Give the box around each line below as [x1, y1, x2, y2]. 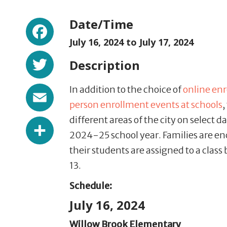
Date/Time [69, 16, 133, 32]
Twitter [54, 49, 110, 69]
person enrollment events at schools [69, 99, 222, 110]
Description [69, 57, 140, 73]
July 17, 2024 [139, 36, 194, 48]
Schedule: [69, 180, 113, 192]
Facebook [54, 16, 127, 36]
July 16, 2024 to [69, 36, 139, 48]
